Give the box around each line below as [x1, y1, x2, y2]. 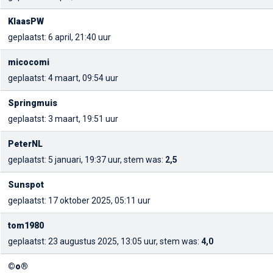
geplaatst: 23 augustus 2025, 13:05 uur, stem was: [8, 236, 201, 246]
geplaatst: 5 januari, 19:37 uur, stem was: [8, 155, 165, 165]
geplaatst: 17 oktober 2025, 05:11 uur [8, 196, 151, 205]
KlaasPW [8, 16, 44, 26]
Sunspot [8, 180, 44, 190]
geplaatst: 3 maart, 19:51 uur [8, 114, 118, 124]
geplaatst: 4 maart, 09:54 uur [8, 73, 118, 83]
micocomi [8, 57, 49, 67]
